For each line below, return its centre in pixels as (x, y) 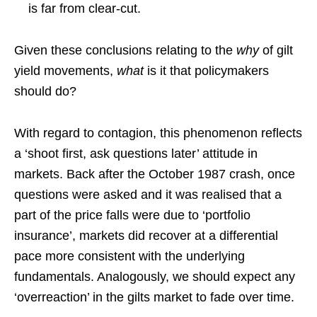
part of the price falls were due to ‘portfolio (132, 215)
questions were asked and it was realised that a (148, 194)
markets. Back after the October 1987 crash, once (155, 174)
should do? (45, 91)
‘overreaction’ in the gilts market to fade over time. (154, 297)
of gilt (276, 50)
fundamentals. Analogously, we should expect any (155, 276)
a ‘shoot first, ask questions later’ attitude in (136, 153)
